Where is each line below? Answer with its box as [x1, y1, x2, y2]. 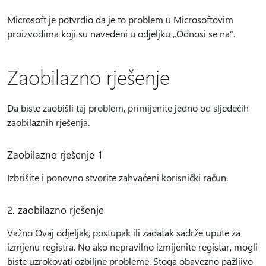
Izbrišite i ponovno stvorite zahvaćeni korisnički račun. [7, 171, 228, 183]
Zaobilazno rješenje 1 [7, 148, 103, 161]
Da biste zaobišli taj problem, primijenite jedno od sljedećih [7, 102, 249, 114]
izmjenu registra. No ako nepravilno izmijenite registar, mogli [7, 240, 258, 253]
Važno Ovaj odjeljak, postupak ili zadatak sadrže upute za [7, 226, 240, 239]
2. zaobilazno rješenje [7, 203, 104, 216]
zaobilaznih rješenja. [7, 116, 90, 128]
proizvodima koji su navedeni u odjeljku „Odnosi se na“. [7, 27, 235, 40]
